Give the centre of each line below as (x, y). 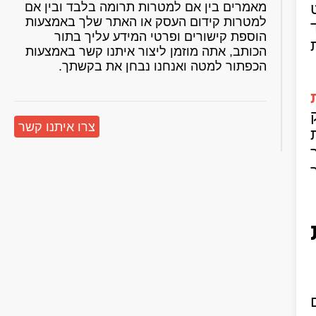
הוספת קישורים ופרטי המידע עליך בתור (160, 37)
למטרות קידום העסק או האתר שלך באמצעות (146, 22)
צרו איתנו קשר (57, 127)
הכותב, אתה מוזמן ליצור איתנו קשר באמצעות (146, 51)
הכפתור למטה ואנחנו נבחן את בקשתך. (163, 66)
